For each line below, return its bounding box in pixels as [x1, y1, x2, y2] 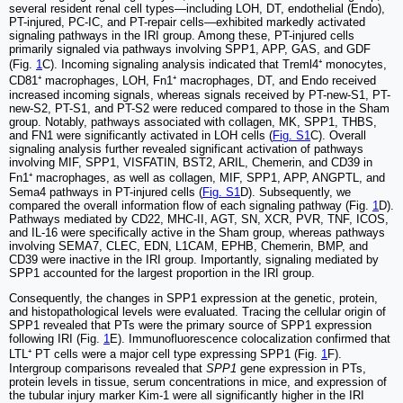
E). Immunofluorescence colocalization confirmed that [110, 332, 390, 346]
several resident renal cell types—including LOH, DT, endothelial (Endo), [9, 2, 385, 16]
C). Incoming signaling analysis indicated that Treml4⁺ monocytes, [42, 58, 387, 72]
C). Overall [310, 129, 366, 143]
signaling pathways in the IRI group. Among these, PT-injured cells [9, 29, 354, 43]
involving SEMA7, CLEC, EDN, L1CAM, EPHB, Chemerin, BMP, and [9, 239, 368, 254]
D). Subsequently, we [240, 185, 351, 200]
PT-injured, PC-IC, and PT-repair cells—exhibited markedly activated [9, 15, 365, 30]
